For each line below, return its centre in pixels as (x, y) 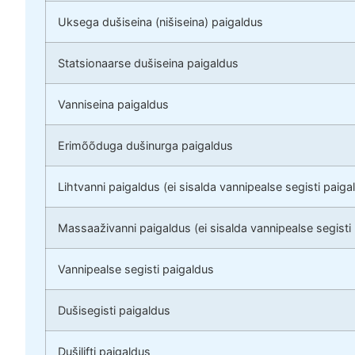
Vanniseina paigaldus (113, 105)
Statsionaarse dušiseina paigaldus (148, 63)
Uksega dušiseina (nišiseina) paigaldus (160, 22)
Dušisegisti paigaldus (114, 311)
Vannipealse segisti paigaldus (136, 269)
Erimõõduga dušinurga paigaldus (145, 146)
